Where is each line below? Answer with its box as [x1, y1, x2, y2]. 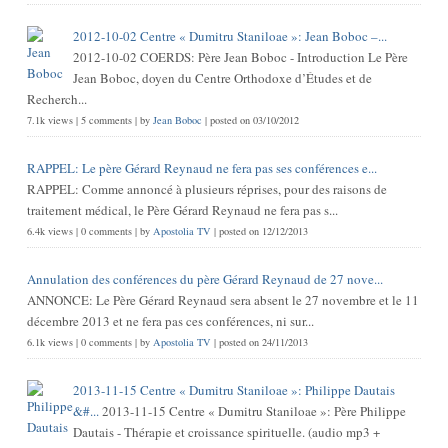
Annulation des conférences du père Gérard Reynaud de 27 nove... [26, 269, 383, 288]
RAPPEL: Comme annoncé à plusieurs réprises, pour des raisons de [26, 179, 387, 198]
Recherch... [26, 89, 87, 108]
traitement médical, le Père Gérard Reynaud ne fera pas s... [26, 200, 338, 219]
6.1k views [26, 334, 73, 349]
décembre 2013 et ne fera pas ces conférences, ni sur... [26, 311, 314, 330]
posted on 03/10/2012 [209, 112, 299, 127]
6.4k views [26, 223, 73, 238]
